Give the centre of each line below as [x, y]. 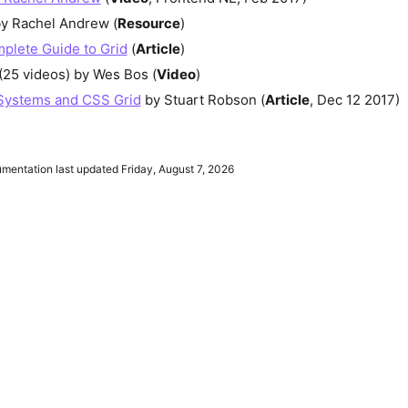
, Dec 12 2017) [354, 100]
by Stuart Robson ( [203, 100]
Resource [148, 23]
